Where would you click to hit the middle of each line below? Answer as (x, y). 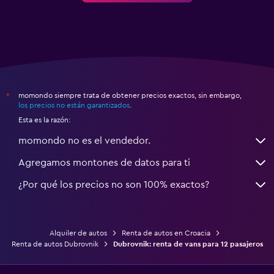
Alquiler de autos (78, 233)
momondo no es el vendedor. (84, 141)
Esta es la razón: (44, 120)
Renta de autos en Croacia (166, 233)
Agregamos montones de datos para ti (104, 163)
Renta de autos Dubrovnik (55, 244)
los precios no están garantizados (74, 106)
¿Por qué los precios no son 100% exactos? (114, 185)
